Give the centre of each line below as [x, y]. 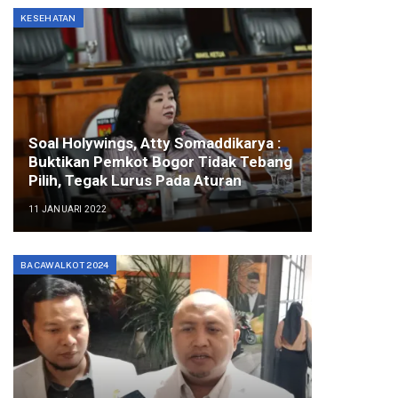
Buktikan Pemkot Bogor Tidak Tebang [160, 162]
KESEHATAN [48, 18]
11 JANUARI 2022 [68, 210]
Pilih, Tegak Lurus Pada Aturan [135, 181]
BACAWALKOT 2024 [65, 265]
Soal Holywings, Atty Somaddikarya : [154, 143]
